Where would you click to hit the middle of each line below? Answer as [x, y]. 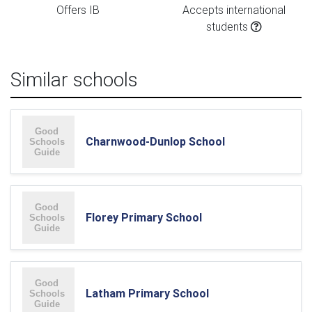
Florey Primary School [144, 217]
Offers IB [78, 10]
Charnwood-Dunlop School [155, 141]
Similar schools [74, 79]
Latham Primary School [147, 293]
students [228, 26]
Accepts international [234, 10]
